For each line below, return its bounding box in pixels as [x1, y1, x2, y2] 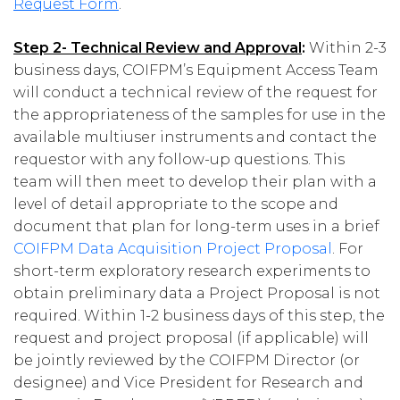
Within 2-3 [305, 39, 387, 57]
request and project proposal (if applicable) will [13, 329, 369, 347]
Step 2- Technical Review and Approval [13, 39, 302, 57]
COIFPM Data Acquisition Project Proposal [13, 240, 332, 258]
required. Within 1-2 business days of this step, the [13, 307, 385, 325]
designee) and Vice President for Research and [13, 374, 363, 392]
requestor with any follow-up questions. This [13, 151, 345, 169]
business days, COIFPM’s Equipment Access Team [13, 62, 379, 79]
